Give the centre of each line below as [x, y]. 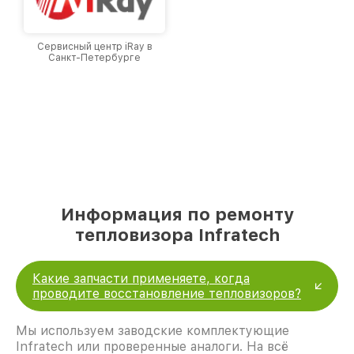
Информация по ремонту [177, 214]
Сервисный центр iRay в [94, 46]
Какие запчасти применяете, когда [141, 278]
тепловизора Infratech [177, 234]
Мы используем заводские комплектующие [153, 330]
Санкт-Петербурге [94, 57]
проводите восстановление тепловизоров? [167, 293]
